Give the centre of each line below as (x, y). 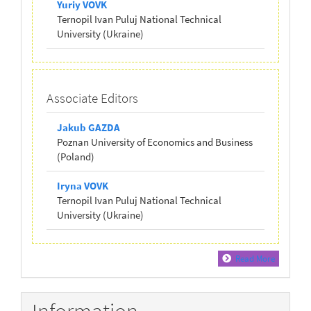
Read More (255, 258)
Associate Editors (92, 98)
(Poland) (76, 156)
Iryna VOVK (83, 185)
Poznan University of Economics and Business (155, 142)
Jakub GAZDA (89, 127)
